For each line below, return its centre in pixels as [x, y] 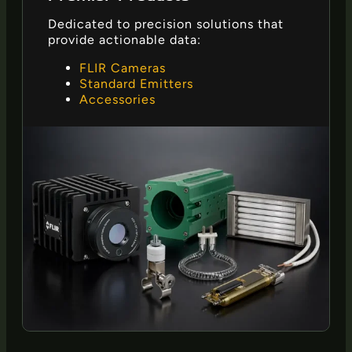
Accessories [117, 100]
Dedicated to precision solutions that [166, 24]
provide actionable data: [125, 40]
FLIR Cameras [123, 68]
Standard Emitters [136, 84]
